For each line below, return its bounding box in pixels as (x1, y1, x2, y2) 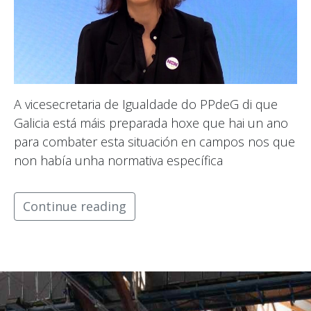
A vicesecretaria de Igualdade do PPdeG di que (14, 96, 278, 113)
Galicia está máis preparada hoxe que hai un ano (14, 115, 288, 132)
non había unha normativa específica (14, 152, 223, 169)
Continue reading (23, 198, 126, 215)
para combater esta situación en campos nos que (14, 133, 295, 151)
